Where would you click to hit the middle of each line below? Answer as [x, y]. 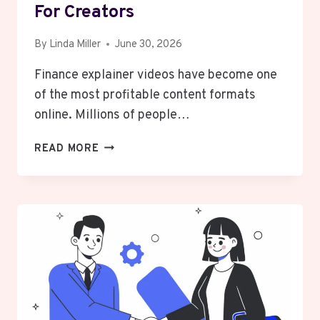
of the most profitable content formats [145, 95]
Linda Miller [75, 44]
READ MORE [67, 149]
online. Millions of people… [112, 115]
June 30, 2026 [149, 44]
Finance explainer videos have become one [156, 75]
